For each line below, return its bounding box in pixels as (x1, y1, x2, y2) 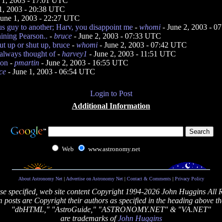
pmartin (14, 58, 39, 67)
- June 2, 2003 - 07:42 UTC (98, 41, 187, 49)
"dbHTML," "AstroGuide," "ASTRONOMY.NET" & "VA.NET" (11, 205, 211, 214)
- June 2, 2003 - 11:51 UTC (87, 50, 176, 58)
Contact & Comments (126, 176, 171, 181)
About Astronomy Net (18, 176, 62, 181)
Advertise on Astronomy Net (65, 176, 123, 181)
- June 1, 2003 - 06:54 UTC (6, 67, 95, 76)
